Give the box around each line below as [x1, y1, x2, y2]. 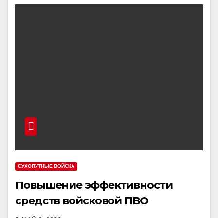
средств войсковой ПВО [15, 194, 148, 207]
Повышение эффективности [15, 179, 173, 192]
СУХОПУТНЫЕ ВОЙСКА [18, 163, 74, 169]
